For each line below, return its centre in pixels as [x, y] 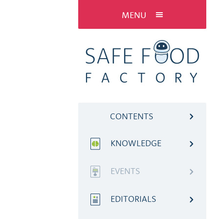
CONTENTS [132, 116]
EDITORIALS [133, 199]
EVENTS [125, 171]
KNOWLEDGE [136, 143]
